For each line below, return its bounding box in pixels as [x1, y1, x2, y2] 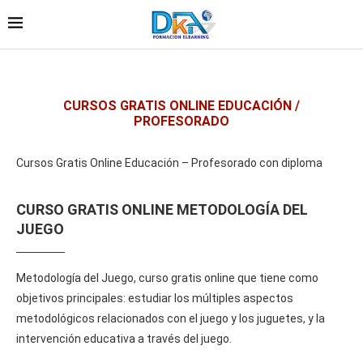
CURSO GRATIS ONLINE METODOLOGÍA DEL [16, 200, 308, 218]
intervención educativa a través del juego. [16, 331, 232, 345]
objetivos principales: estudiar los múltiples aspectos [16, 291, 293, 305]
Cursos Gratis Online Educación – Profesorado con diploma [16, 156, 322, 169]
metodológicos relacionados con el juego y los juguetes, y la [16, 311, 325, 325]
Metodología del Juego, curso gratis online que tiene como [16, 271, 318, 284]
